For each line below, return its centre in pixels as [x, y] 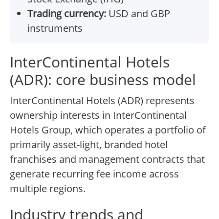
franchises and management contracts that [107, 159]
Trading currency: [67, 14]
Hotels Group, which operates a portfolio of [108, 130]
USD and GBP [138, 14]
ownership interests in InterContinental [98, 115]
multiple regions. [48, 189]
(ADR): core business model [103, 80]
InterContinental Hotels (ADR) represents [102, 101]
